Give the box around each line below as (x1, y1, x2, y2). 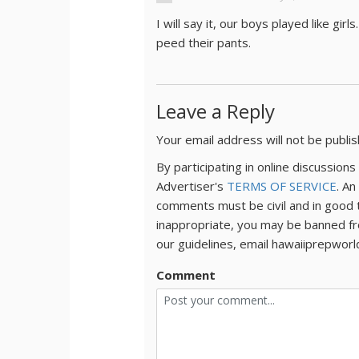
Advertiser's (156, 177, 228, 194)
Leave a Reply (156, 97, 276, 124)
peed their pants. (156, 34, 252, 50)
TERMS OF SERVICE (227, 177, 337, 194)
